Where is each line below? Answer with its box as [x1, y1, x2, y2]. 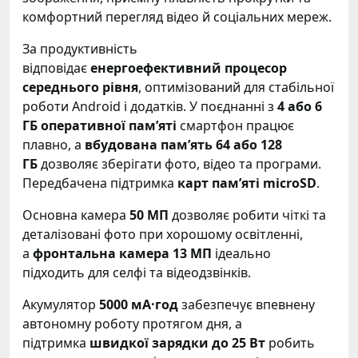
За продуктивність [22, 40, 137, 58]
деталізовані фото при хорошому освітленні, [22, 225, 303, 243]
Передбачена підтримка [22, 174, 177, 192]
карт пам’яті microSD [177, 174, 316, 192]
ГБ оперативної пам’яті [22, 117, 177, 134]
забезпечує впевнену [178, 296, 315, 313]
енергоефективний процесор [90, 59, 287, 77]
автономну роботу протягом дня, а [22, 315, 242, 332]
